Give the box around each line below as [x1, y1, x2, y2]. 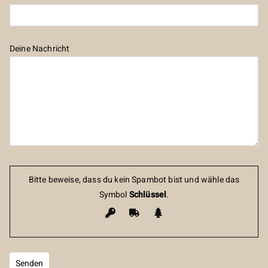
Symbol [99, 188, 127, 202]
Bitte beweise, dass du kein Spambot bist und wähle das [28, 173, 240, 187]
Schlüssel [127, 188, 167, 202]
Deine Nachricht [10, 42, 70, 56]
